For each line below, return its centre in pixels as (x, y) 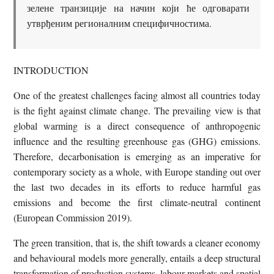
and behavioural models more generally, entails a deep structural (137, 257)
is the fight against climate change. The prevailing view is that (137, 110)
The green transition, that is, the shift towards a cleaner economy (137, 242)
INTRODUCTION (51, 70)
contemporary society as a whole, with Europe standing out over (137, 171)
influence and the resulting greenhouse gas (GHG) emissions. (137, 141)
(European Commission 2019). (73, 217)
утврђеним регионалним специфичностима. (119, 23)
